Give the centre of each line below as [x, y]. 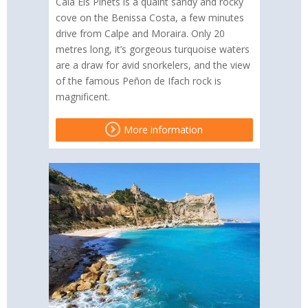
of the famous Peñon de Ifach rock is [138, 81]
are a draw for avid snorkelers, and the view [153, 65]
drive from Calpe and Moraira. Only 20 [140, 34]
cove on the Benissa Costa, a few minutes [150, 18]
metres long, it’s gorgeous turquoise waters [152, 49]
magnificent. [82, 97]
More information [162, 130]
